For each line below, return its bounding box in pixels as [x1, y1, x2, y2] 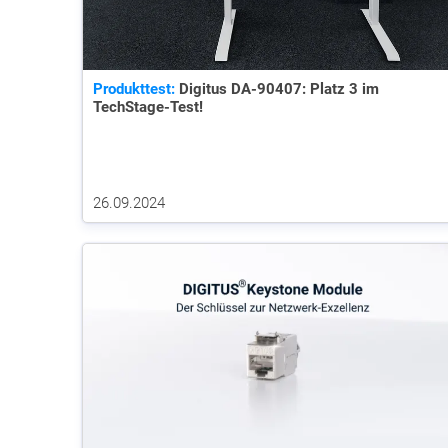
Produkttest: [93, 79, 175, 98]
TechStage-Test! [93, 97, 203, 116]
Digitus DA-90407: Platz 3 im [175, 79, 379, 98]
